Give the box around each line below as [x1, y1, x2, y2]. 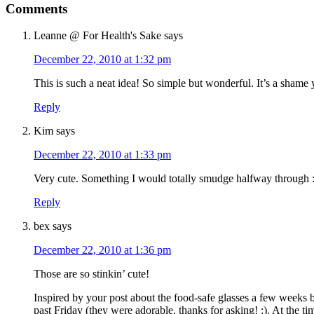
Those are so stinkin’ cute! [34, 268, 149, 280]
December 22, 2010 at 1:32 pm [34, 53, 171, 66]
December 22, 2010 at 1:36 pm [34, 244, 171, 257]
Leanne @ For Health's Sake [34, 29, 161, 42]
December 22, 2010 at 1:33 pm [34, 149, 171, 161]
